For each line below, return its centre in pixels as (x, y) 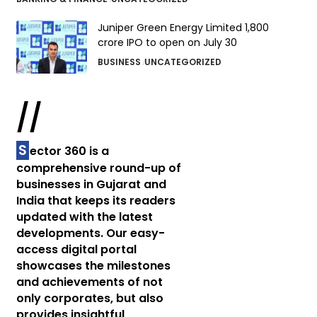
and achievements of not (89, 282)
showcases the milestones (93, 266)
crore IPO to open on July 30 (167, 42)
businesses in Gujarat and (91, 184)
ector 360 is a (69, 151)
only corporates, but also (90, 298)
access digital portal (76, 249)
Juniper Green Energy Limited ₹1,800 (183, 28)
